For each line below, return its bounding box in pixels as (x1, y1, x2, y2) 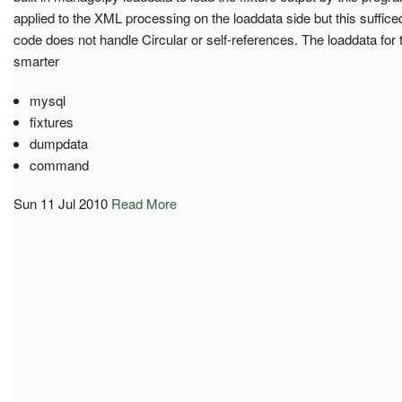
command (29, 154, 89, 174)
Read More (111, 193, 177, 213)
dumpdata (29, 133, 88, 153)
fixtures (29, 111, 74, 131)
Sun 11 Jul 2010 (13, 193, 108, 213)
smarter (13, 50, 59, 70)
